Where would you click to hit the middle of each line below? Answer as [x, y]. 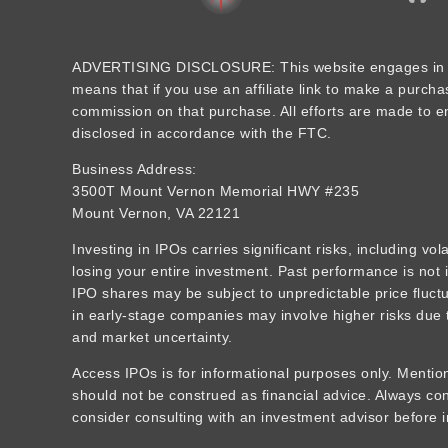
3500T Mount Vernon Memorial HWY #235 [215, 191]
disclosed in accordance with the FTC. [202, 133]
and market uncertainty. [152, 337]
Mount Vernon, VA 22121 [156, 213]
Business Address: [134, 169]
